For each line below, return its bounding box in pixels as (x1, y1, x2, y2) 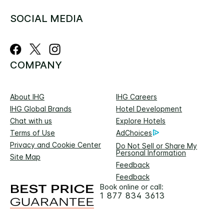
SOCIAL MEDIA (10, 12, 83, 24)
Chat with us (10, 116, 52, 125)
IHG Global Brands (10, 104, 71, 113)
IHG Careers (116, 92, 157, 101)
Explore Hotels (116, 116, 166, 125)
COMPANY (10, 58, 62, 71)
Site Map (10, 152, 40, 161)
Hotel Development (116, 104, 182, 113)
